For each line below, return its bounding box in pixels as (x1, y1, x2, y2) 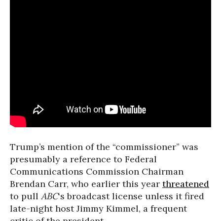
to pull (10, 190, 41, 202)
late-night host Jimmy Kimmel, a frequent (10, 203, 187, 214)
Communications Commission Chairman (10, 166, 184, 177)
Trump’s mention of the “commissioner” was (10, 141, 198, 152)
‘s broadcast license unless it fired (58, 190, 204, 202)
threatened (162, 178, 209, 189)
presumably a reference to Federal (10, 153, 157, 165)
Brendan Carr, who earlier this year (10, 178, 162, 189)
